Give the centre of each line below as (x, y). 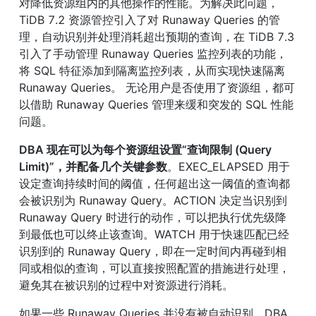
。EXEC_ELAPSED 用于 (229, 166)
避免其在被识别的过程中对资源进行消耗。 (126, 285)
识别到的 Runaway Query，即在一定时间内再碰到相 (153, 251)
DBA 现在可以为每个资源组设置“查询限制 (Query (145, 149)
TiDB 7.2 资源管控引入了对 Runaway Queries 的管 (150, 19)
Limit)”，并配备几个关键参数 (93, 166)
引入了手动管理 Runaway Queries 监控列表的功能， (153, 53)
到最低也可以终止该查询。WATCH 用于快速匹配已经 (154, 234)
